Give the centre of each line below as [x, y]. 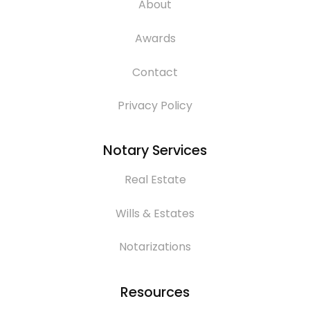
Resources [155, 292]
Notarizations [155, 247]
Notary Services [155, 151]
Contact [155, 72]
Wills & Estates [155, 213]
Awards [155, 38]
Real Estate [155, 180]
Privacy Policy [155, 106]
